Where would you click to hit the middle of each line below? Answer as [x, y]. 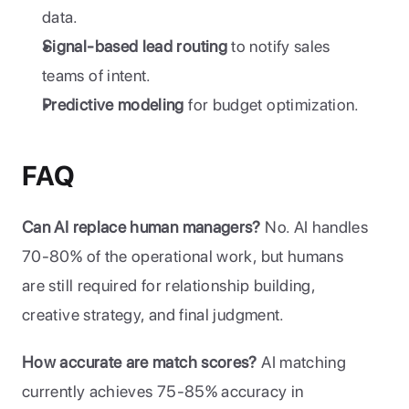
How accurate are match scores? [140, 362]
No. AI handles [315, 227]
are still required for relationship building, [169, 285]
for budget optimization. [272, 105]
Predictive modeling [113, 105]
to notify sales [279, 46]
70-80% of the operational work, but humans [183, 256]
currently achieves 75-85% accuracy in [163, 391]
